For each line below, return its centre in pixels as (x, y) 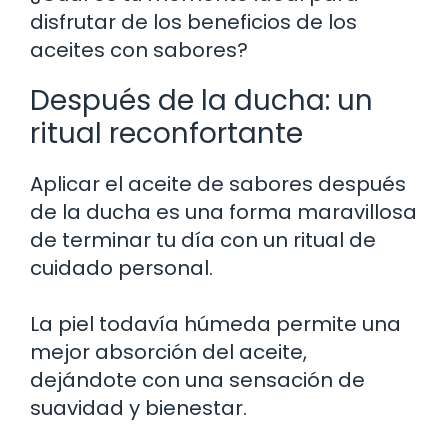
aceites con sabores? (139, 49)
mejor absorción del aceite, (168, 351)
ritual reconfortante (166, 133)
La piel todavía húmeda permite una (215, 323)
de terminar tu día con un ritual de (203, 239)
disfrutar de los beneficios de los (193, 21)
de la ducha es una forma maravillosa (223, 211)
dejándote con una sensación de (197, 379)
